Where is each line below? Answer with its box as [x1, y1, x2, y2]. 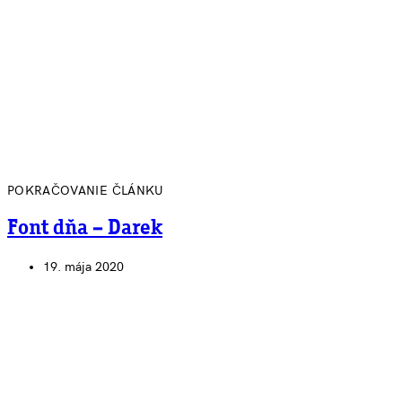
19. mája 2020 [43, 259, 124, 275]
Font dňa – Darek [7, 217, 162, 240]
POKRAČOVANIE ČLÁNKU [7, 182, 164, 198]
